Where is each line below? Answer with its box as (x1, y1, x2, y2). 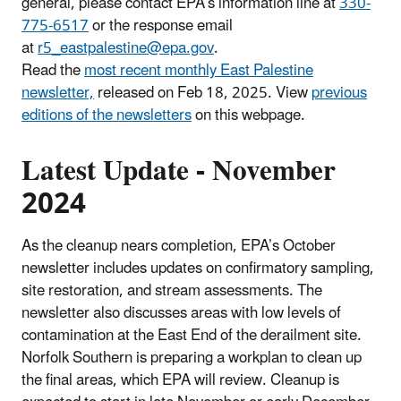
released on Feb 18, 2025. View (94, 76, 311, 109)
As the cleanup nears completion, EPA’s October (21, 229, 336, 262)
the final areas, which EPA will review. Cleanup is (21, 363, 339, 397)
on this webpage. (192, 98, 305, 132)
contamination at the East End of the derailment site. (21, 319, 362, 352)
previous (311, 76, 367, 109)
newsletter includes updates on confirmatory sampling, (21, 252, 374, 285)
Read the (21, 54, 84, 87)
